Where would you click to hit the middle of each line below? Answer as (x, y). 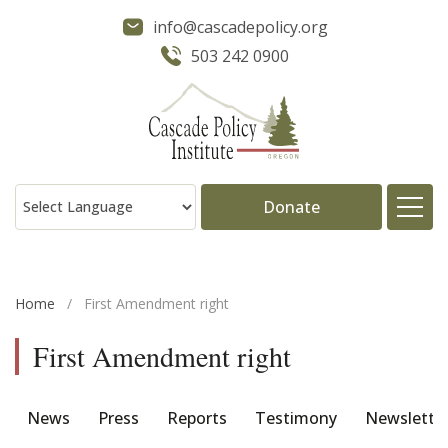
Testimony (296, 417)
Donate (291, 206)
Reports (197, 417)
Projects (379, 387)
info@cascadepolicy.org (240, 27)
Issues (388, 330)
